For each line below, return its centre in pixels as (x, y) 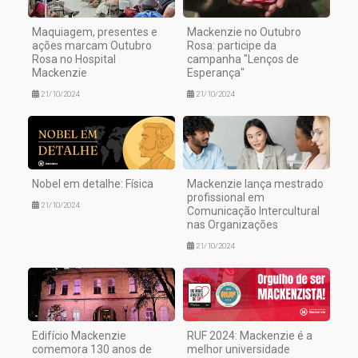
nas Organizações (233, 224)
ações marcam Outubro (92, 46)
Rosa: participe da (232, 46)
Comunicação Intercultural (253, 211)
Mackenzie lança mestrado (255, 183)
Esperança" (216, 73)
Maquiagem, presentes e (95, 32)
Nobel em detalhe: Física (93, 183)
